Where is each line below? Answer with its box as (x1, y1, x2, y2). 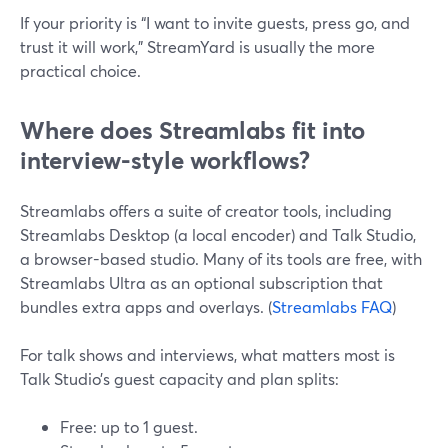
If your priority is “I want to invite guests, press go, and (20, 12, 410, 33)
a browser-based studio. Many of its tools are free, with (20, 248, 422, 269)
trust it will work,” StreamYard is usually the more (20, 36, 375, 57)
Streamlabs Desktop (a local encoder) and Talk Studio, (20, 224, 416, 245)
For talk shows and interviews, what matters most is (20, 344, 395, 365)
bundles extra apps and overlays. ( (20, 296, 272, 317)
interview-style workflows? (20, 144, 310, 176)
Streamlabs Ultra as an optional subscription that (20, 272, 383, 293)
